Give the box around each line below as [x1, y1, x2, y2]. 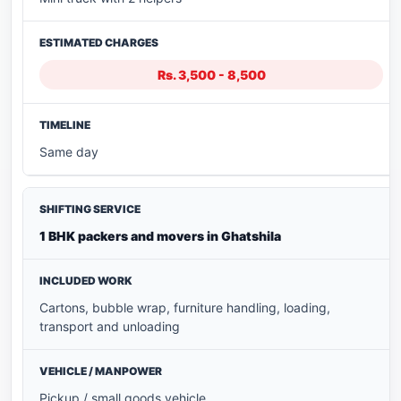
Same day [39, 144, 98, 160]
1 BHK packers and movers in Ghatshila [39, 228, 281, 244]
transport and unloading [39, 319, 180, 335]
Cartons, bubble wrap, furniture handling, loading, [39, 300, 330, 316]
